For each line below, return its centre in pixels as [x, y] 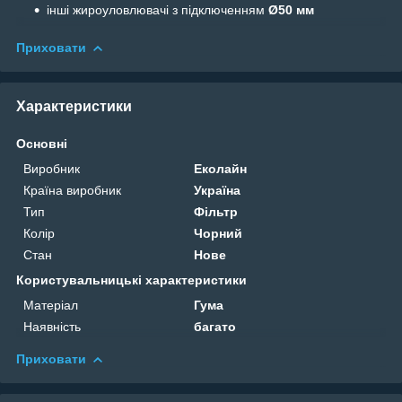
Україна [218, 190]
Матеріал [51, 305]
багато [215, 326]
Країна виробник [72, 190]
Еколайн [221, 168]
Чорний [218, 233]
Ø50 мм [291, 9]
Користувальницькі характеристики [131, 280]
